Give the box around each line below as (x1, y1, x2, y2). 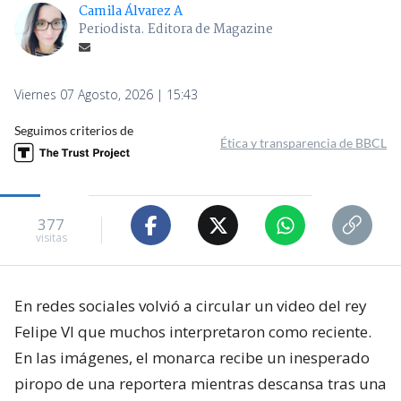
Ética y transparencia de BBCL (220, 135, 387, 151)
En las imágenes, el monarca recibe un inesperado (14, 347, 370, 369)
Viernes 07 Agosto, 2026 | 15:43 (14, 86, 198, 104)
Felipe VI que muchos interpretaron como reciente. (14, 321, 371, 343)
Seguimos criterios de (14, 123, 133, 139)
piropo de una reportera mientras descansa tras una (14, 373, 387, 395)
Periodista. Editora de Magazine (79, 19, 273, 41)
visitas (35, 229, 67, 245)
